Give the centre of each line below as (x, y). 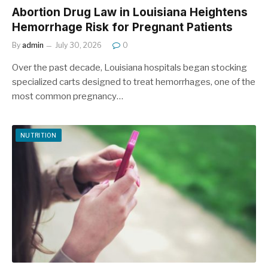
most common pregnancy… (68, 96)
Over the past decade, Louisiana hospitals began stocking (130, 68)
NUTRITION (39, 135)
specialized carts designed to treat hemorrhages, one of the (134, 82)
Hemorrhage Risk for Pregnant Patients (122, 27)
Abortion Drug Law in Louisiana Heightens (130, 12)
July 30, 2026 (78, 45)
